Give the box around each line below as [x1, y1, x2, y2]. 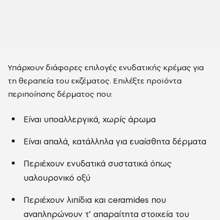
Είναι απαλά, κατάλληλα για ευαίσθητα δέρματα [24, 136, 206, 147]
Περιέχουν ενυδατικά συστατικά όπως [24, 158, 171, 169]
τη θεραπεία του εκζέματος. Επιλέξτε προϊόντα [8, 75, 182, 86]
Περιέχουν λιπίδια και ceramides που [24, 194, 166, 206]
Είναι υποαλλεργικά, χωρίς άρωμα [24, 113, 156, 125]
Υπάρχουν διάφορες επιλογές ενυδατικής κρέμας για [8, 62, 204, 73]
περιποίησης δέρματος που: [8, 88, 112, 99]
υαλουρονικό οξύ [24, 172, 90, 184]
